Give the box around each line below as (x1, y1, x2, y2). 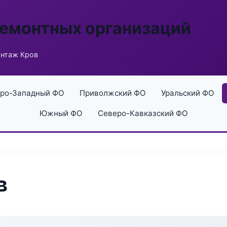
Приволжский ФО (79, 88, 146, 98)
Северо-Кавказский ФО (97, 108, 188, 118)
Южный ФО (39, 108, 83, 118)
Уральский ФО (161, 88, 214, 98)
